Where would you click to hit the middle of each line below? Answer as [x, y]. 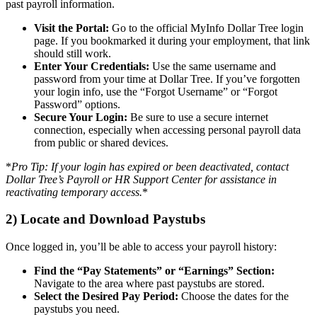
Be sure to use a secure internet [198, 117]
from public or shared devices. [101, 142]
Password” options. [77, 104]
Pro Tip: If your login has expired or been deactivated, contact [150, 166]
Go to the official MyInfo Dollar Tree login [206, 28]
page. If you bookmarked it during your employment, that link [172, 40]
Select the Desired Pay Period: [106, 296]
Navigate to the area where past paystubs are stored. [149, 284]
